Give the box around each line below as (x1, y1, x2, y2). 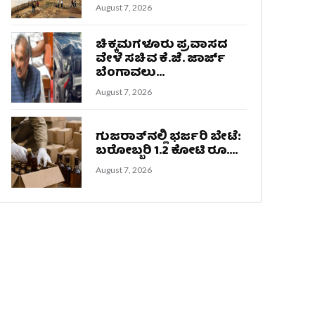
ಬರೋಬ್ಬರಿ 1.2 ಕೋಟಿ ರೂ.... (96, 141, 238, 162)
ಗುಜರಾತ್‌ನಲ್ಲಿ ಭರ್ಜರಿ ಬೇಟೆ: (96, 127, 242, 148)
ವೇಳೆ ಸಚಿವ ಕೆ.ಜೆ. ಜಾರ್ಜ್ (96, 49, 226, 70)
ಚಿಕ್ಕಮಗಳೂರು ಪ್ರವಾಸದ (96, 35, 229, 56)
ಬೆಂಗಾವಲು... (96, 63, 165, 84)
